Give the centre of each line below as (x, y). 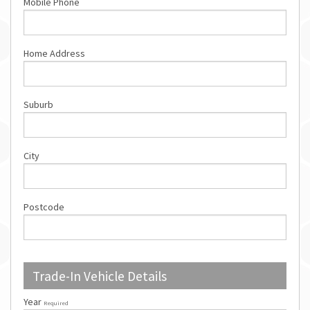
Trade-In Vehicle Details (99, 276)
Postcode (44, 207)
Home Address (54, 54)
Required (56, 303)
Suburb (38, 105)
